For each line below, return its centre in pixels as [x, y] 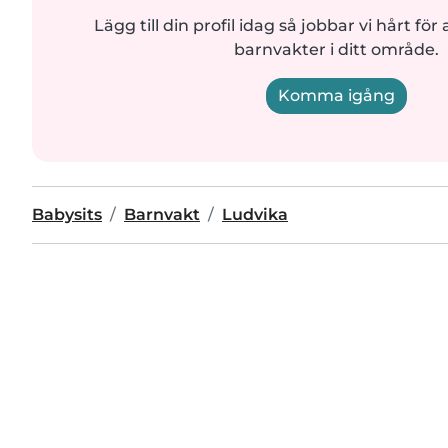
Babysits [67, 215]
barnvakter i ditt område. [336, 50]
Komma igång [336, 96]
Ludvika [255, 215]
